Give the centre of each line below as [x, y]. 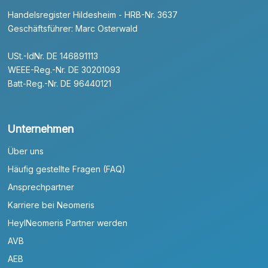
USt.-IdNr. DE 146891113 [53, 56]
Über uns [26, 151]
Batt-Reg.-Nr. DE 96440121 [60, 83]
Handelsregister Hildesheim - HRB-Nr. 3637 [93, 14]
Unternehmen [41, 129]
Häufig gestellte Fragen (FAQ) [67, 169]
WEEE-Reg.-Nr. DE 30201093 [64, 69]
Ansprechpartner [41, 187]
